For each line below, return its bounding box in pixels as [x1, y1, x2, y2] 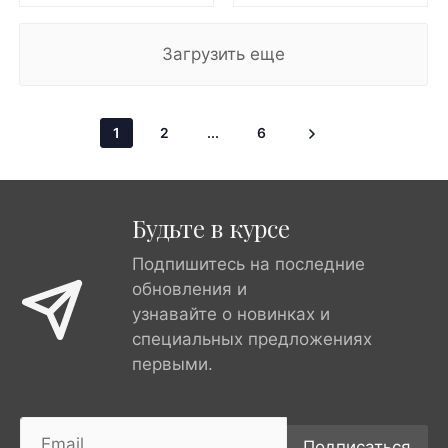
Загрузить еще [162, 44, 285, 64]
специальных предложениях [132, 328, 372, 349]
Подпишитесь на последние [132, 253, 365, 274]
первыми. [132, 353, 213, 374]
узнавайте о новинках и [132, 303, 330, 324]
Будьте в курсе [132, 211, 290, 244]
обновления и [132, 278, 247, 299]
